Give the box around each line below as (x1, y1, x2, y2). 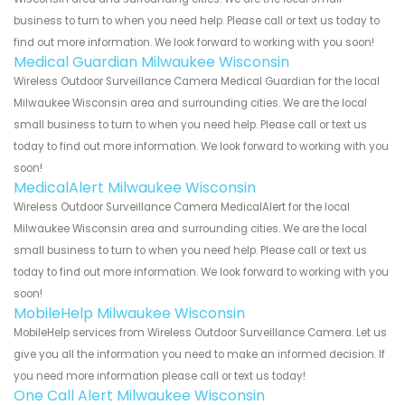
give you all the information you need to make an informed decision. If (14, 346, 385, 362)
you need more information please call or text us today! (14, 368, 306, 383)
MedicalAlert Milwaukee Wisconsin (14, 176, 256, 198)
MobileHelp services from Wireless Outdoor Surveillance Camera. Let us (14, 325, 387, 340)
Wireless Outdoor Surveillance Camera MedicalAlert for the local (14, 199, 350, 214)
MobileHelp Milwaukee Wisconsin (14, 302, 245, 324)
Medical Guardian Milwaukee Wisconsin (14, 51, 289, 72)
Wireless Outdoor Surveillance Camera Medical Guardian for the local (14, 73, 380, 89)
